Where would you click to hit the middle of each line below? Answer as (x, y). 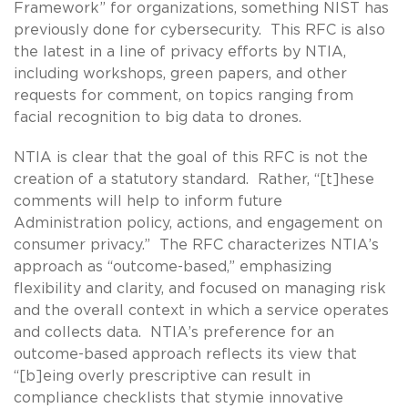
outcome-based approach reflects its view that (185, 354)
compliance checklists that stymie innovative (178, 398)
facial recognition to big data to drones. (158, 117)
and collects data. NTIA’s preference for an (174, 332)
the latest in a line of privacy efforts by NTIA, (180, 51)
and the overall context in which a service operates (201, 310)
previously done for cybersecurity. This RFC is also (199, 30)
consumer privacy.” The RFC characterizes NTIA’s (196, 245)
